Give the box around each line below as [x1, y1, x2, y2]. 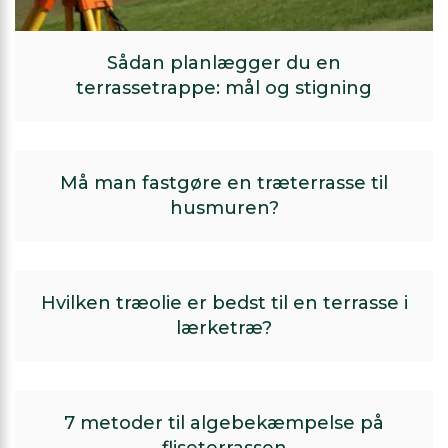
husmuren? [169, 197, 279, 219]
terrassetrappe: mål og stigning [76, 77, 372, 99]
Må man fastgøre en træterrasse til [60, 172, 388, 194]
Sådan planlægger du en [107, 52, 341, 74]
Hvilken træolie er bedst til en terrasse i [40, 292, 408, 314]
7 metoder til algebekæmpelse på [64, 412, 384, 434]
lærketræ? [176, 317, 272, 339]
